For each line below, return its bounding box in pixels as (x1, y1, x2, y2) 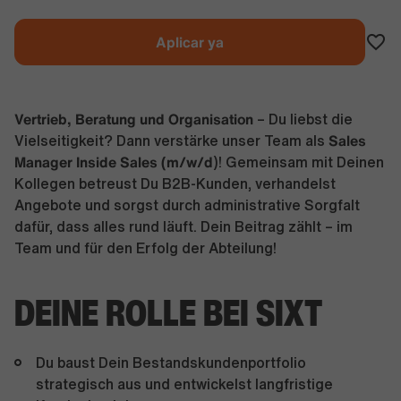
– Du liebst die (253, 112, 353, 126)
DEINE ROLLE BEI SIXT (14, 286, 322, 338)
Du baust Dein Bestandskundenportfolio (36, 355, 306, 370)
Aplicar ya (156, 31, 224, 53)
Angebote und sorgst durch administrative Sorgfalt (14, 198, 360, 212)
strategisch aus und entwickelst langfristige (36, 377, 333, 391)
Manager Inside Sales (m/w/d (14, 151, 213, 173)
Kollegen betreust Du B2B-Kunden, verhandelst (14, 176, 336, 191)
